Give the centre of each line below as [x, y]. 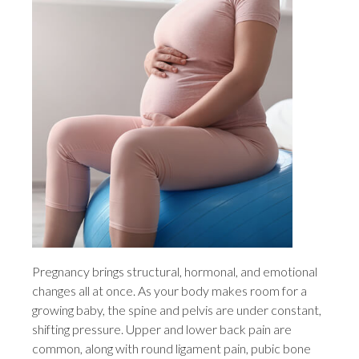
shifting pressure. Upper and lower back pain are [162, 329]
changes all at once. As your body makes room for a [170, 291]
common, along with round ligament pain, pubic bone [172, 349]
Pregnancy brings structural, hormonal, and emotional [175, 272]
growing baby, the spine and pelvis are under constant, [177, 310]
